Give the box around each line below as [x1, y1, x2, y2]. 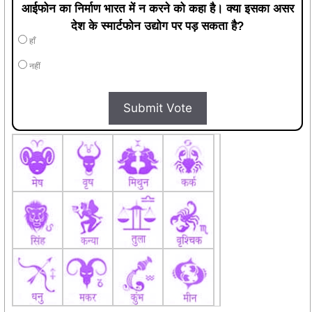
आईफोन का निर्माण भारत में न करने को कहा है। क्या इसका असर [21, 1, 294, 15]
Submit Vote [123, 100, 192, 115]
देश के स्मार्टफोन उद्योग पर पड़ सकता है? [71, 19, 244, 33]
